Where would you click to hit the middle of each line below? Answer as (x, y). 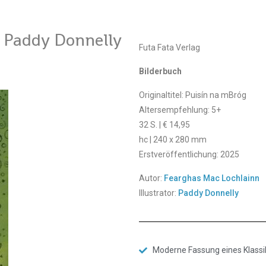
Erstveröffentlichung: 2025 (189, 154)
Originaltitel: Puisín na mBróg (193, 95)
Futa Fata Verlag (170, 47)
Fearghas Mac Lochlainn (212, 178)
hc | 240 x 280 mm (174, 140)
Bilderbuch (160, 71)
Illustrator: (159, 193)
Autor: (151, 178)
